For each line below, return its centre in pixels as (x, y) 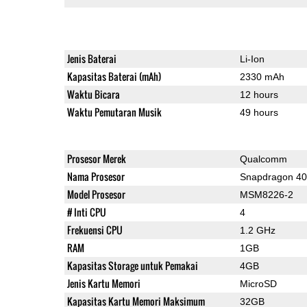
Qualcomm (263, 159)
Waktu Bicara (93, 94)
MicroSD (258, 283)
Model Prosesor (96, 194)
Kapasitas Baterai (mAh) (114, 76)
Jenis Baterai (91, 58)
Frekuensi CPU (95, 230)
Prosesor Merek (96, 158)
